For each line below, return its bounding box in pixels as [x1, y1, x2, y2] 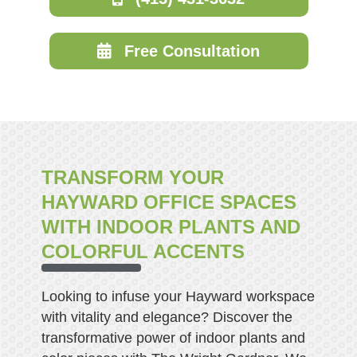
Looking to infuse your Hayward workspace [41, 288, 315, 304]
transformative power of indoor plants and [41, 329, 305, 346]
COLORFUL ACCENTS [41, 240, 245, 262]
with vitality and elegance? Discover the [41, 308, 292, 325]
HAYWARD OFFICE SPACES [41, 190, 296, 213]
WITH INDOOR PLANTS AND [41, 215, 300, 237]
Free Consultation [124, 41, 260, 60]
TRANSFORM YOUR [41, 166, 224, 188]
